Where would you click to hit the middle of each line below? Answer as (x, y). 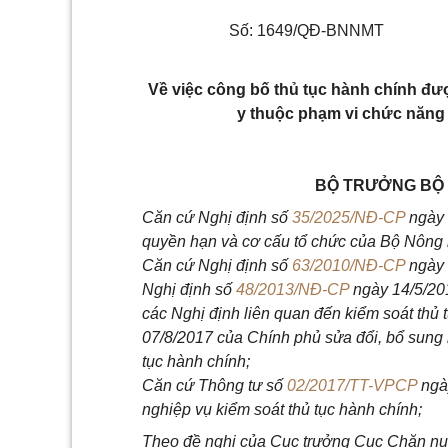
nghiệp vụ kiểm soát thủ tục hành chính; (282, 409)
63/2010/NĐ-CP (348, 265)
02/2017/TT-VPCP (352, 385)
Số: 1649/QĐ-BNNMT (306, 30)
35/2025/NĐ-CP (348, 217)
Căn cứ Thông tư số (214, 385)
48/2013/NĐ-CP (292, 289)
